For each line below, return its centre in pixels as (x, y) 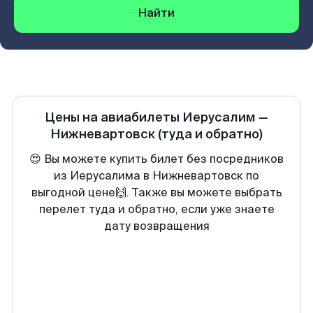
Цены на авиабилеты (114, 117)
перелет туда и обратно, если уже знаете (156, 209)
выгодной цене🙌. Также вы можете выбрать (156, 192)
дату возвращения (156, 226)
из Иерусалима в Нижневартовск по (156, 176)
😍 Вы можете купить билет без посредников (156, 159)
